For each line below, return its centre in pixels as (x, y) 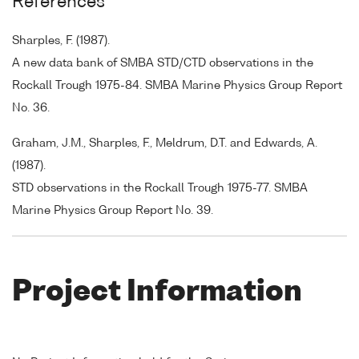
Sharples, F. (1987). (61, 40)
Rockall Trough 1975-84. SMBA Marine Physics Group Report (177, 85)
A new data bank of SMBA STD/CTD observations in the (163, 63)
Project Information (157, 293)
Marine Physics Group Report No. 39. (113, 211)
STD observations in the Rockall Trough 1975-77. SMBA (160, 189)
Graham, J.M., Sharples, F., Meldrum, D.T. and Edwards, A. (165, 144)
